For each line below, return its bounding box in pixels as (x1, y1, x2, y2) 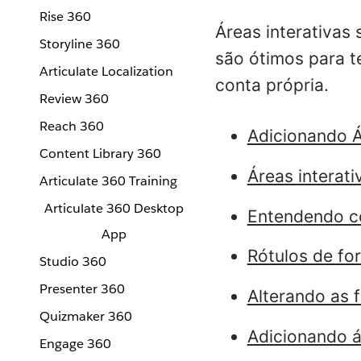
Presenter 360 (39, 280, 125, 297)
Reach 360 (39, 118, 104, 135)
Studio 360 (39, 253, 106, 270)
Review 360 (39, 90, 109, 107)
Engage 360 (39, 335, 111, 352)
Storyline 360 (39, 35, 120, 52)
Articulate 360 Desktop (44, 200, 184, 217)
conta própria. (214, 75, 329, 95)
